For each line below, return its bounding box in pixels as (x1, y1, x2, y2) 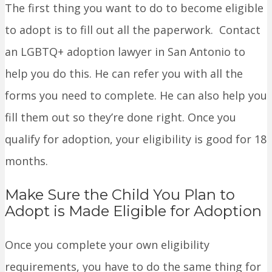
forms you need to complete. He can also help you (5, 88, 267, 103)
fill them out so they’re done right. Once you (5, 110, 236, 125)
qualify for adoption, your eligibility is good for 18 (5, 132, 267, 147)
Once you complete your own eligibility (5, 237, 209, 253)
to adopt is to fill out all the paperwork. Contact (5, 22, 260, 38)
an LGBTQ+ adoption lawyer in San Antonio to (5, 44, 245, 59)
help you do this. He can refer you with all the (5, 66, 243, 81)
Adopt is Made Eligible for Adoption (5, 202, 262, 220)
